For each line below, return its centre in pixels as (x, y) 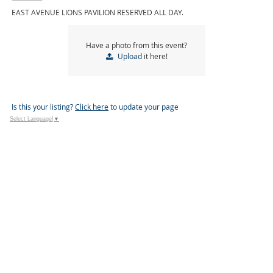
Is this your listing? (44, 107)
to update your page (144, 107)
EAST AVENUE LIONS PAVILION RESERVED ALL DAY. (98, 12)
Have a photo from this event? (136, 45)
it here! (154, 56)
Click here (92, 107)
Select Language (31, 119)
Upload (129, 56)
